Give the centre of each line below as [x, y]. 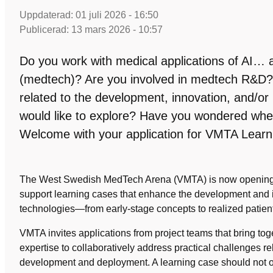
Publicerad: [45, 30]
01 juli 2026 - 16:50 [117, 15]
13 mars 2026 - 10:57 [117, 30]
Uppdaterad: [48, 15]
